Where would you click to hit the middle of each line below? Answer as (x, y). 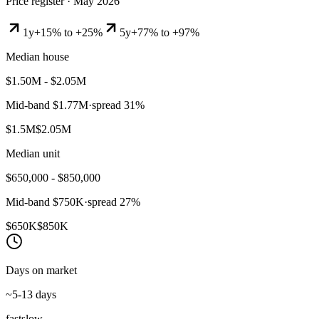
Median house (37, 56)
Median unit (33, 153)
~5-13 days (31, 294)
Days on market (41, 270)
